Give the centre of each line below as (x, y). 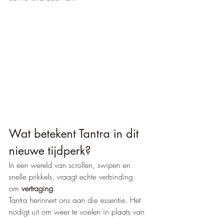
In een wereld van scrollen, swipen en (71, 165)
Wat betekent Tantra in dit (75, 134)
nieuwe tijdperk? (50, 151)
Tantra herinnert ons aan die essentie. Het (76, 200)
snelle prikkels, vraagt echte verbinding (72, 177)
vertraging (37, 189)
